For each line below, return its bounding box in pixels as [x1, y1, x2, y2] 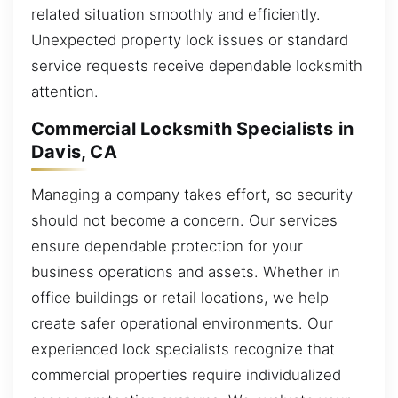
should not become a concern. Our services [31, 211, 338, 229]
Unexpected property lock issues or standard [31, 30, 348, 49]
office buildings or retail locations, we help [31, 288, 329, 306]
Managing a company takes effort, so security [31, 185, 353, 203]
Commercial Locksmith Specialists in [31, 118, 354, 140]
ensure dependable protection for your [31, 236, 303, 255]
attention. [31, 82, 99, 100]
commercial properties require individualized [31, 365, 341, 384]
